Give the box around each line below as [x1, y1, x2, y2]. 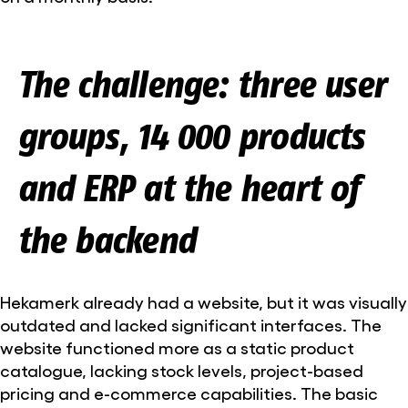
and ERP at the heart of [16, 165, 360, 209]
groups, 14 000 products [16, 113, 364, 158]
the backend [16, 217, 195, 261]
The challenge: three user [16, 61, 386, 106]
